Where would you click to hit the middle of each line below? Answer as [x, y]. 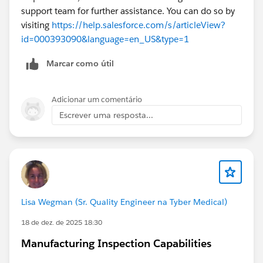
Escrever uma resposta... [106, 115]
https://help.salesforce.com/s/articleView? [139, 25]
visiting [36, 25]
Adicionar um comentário [97, 100]
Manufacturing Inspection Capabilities [116, 244]
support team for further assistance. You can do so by [128, 11]
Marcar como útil [80, 64]
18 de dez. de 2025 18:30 [62, 222]
